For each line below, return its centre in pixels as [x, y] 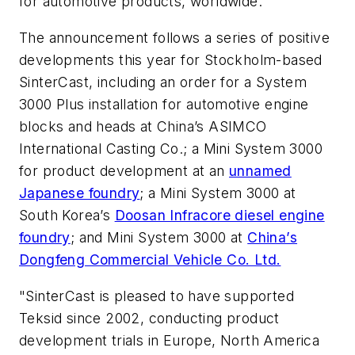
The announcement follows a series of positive [174, 37]
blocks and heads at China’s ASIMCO [143, 126]
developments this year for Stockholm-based [171, 59]
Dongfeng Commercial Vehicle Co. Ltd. [150, 259]
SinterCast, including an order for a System [163, 82]
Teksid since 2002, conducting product [149, 318]
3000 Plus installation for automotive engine [164, 104]
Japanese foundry [80, 193]
